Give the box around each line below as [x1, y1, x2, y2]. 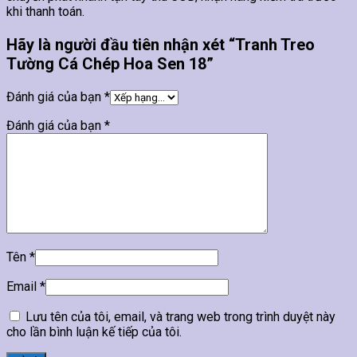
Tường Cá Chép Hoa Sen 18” [6, 54, 214, 74]
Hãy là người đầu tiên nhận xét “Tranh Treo [6, 35, 315, 55]
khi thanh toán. [6, 4, 84, 20]
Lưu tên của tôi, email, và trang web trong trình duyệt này [25, 309, 335, 325]
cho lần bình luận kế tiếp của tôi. [6, 324, 182, 340]
